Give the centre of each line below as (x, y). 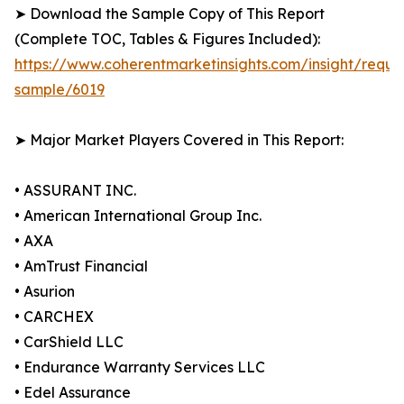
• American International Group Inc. (138, 216)
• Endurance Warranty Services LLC (140, 367)
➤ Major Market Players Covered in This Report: (179, 140)
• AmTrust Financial (81, 266)
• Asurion (45, 292)
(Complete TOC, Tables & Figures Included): (167, 39)
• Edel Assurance (73, 393)
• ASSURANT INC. (75, 191)
